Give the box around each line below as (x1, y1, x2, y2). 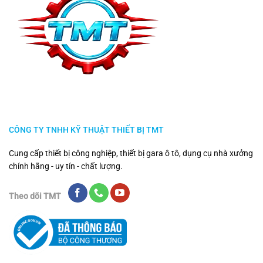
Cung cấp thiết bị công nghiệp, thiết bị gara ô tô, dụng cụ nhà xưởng (9, 148, 253, 158)
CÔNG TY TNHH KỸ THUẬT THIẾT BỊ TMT (9, 124, 164, 134)
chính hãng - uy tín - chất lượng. (9, 161, 123, 171)
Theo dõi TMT (9, 191, 61, 201)
